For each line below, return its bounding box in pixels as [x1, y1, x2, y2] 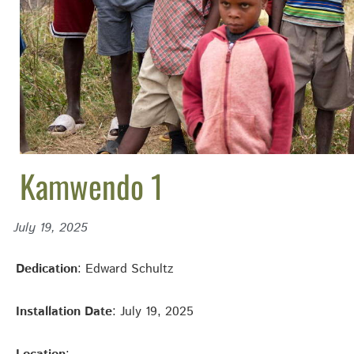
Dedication [16, 259, 77, 278]
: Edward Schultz [77, 259, 173, 278]
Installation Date [16, 302, 112, 321]
